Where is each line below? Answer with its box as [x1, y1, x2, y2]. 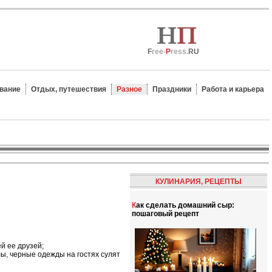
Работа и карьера [202, 85, 264, 93]
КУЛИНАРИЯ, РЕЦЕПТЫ [155, 177, 242, 186]
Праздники [152, 85, 191, 93]
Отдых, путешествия [31, 85, 106, 93]
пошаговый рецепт [132, 209, 199, 218]
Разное [117, 85, 142, 93]
